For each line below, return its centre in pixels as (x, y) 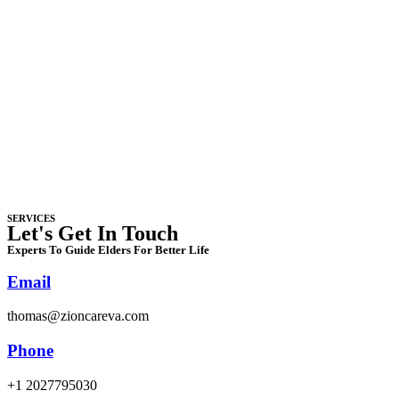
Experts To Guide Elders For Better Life (108, 250)
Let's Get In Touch (93, 234)
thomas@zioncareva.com (78, 316)
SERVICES (31, 219)
